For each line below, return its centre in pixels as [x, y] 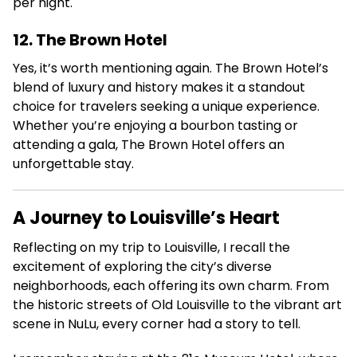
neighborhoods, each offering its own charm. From [171, 286]
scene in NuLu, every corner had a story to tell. [157, 324]
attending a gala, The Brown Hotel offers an [149, 145]
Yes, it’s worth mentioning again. [112, 68]
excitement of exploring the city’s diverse [142, 267]
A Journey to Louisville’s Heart [146, 218]
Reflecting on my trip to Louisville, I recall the [151, 247]
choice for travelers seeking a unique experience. [166, 106]
